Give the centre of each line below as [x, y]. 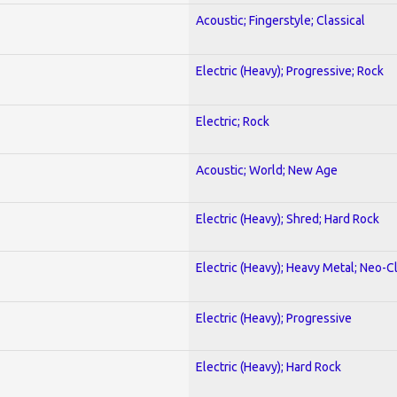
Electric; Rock [233, 121]
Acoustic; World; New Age [267, 170]
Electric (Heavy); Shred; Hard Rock [288, 218]
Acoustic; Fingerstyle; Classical [280, 20]
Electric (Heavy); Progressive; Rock [290, 70]
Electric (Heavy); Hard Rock [269, 366]
